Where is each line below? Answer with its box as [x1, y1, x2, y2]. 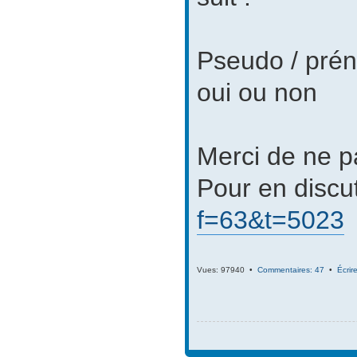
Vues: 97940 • [197, 265, 257, 274]
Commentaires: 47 [257, 265, 324, 274]
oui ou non [197, 78, 317, 107]
